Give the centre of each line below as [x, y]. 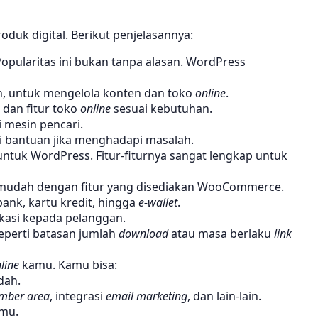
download [143, 234]
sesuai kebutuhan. [161, 109]
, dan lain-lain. [224, 296]
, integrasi [78, 296]
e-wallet [158, 203]
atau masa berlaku [221, 234]
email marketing [147, 296]
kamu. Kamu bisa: [68, 265]
